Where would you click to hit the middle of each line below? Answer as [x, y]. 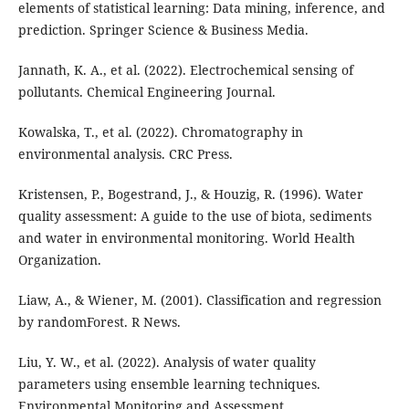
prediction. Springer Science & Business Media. [163, 29]
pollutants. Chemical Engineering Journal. [147, 91]
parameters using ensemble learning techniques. [169, 383]
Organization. [59, 259]
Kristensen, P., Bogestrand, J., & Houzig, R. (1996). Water [190, 194]
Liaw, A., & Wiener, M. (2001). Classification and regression [199, 299]
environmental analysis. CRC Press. [125, 153]
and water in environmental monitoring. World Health [186, 237]
